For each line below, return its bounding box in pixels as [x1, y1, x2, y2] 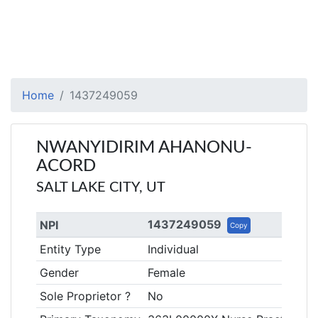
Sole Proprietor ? [39, 289, 131, 303]
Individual [147, 242, 199, 256]
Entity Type [39, 242, 101, 256]
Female [147, 265, 185, 280]
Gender [39, 265, 79, 280]
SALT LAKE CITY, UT [36, 180, 165, 194]
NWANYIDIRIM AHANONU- [36, 139, 252, 156]
